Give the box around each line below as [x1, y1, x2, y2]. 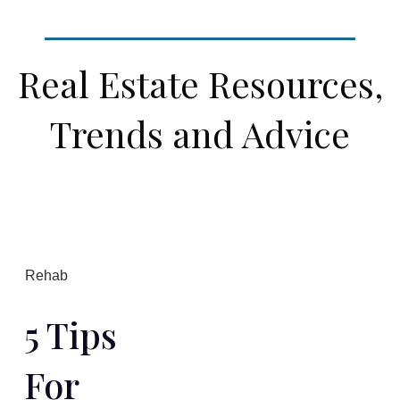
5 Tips [24, 310, 117, 358]
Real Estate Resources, [17, 60, 383, 108]
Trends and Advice [50, 110, 350, 158]
